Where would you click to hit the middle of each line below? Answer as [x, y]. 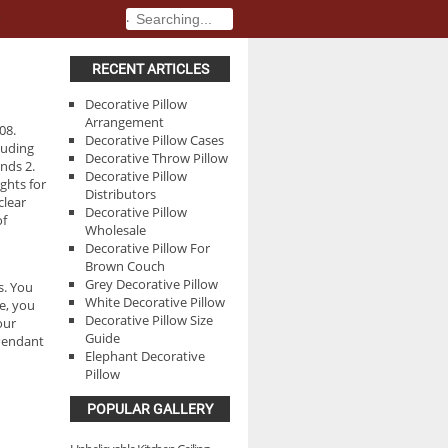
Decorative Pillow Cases [154, 140]
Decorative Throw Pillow [156, 158]
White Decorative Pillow [155, 302]
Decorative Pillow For [147, 248]
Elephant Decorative [145, 356]
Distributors [120, 194]
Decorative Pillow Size [149, 320]
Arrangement [124, 122]
